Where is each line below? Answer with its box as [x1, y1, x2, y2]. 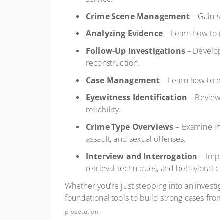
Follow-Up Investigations [86, 45, 185, 56]
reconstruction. [86, 57, 140, 68]
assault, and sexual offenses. [86, 134, 186, 144]
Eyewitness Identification [86, 92, 187, 103]
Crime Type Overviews [86, 121, 174, 132]
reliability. [86, 104, 121, 115]
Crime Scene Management [86, 11, 190, 22]
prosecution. [65, 207, 100, 216]
